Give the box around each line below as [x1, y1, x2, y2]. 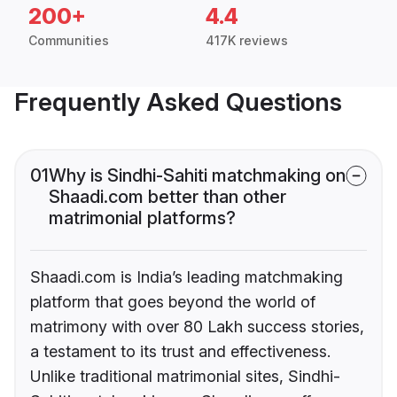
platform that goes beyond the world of [30, 292, 315, 312]
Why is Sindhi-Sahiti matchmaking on [49, 165, 346, 187]
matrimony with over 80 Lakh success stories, [30, 317, 364, 337]
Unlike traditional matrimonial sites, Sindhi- [30, 367, 340, 386]
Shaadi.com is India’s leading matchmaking [30, 268, 343, 287]
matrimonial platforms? [49, 207, 236, 230]
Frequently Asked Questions [14, 87, 342, 118]
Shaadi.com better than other [49, 186, 286, 208]
